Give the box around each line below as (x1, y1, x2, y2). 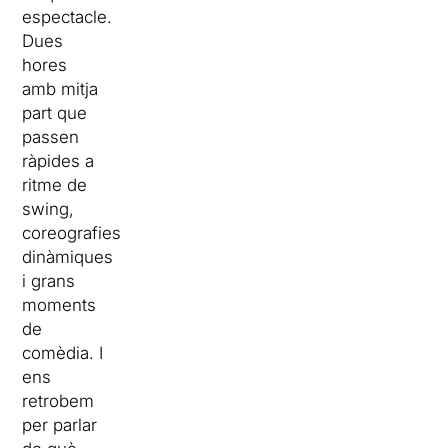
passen (22, 126, 80, 147)
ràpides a (22, 150, 95, 171)
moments (22, 294, 97, 315)
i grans (22, 270, 76, 291)
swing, (22, 198, 75, 219)
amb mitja (22, 78, 99, 99)
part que (22, 102, 88, 123)
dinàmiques (22, 246, 114, 267)
